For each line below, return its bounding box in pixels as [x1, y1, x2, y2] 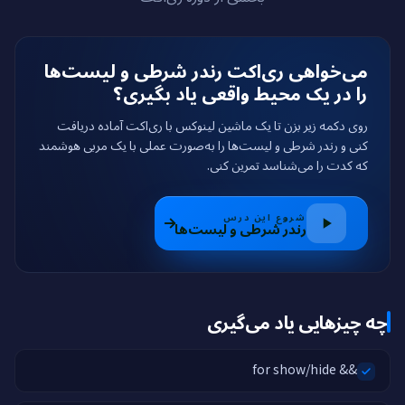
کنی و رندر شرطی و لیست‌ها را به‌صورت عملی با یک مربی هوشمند [39, 136, 368, 154]
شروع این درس [223, 209, 306, 223]
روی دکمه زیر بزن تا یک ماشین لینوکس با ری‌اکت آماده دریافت [57, 116, 368, 134]
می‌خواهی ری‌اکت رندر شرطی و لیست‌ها [44, 57, 368, 83]
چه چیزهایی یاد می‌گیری [206, 308, 387, 334]
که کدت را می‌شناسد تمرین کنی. [207, 155, 368, 174]
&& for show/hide [336, 360, 357, 378]
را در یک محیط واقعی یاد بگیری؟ [113, 80, 368, 106]
